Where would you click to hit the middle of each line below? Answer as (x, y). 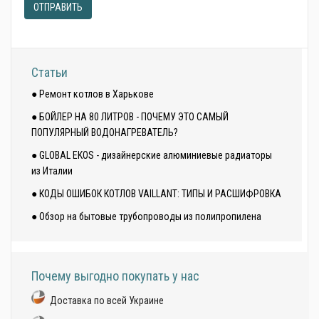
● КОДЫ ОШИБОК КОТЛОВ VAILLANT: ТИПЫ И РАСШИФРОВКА (156, 194)
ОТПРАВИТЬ (58, 7)
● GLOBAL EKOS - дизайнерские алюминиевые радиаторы (152, 155)
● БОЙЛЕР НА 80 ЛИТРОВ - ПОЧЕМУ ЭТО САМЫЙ (130, 117)
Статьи (49, 72)
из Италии (52, 171)
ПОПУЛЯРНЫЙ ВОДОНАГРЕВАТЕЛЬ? (105, 132)
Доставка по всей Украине (107, 300)
